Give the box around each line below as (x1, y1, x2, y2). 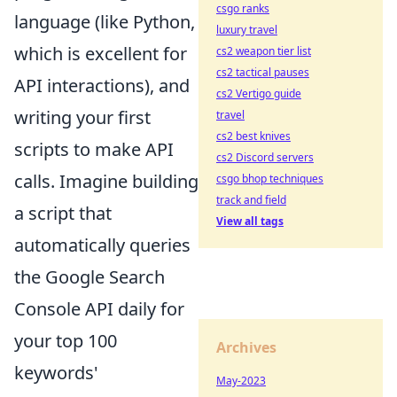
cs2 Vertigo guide (216, 86, 301, 101)
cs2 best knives (216, 128, 291, 144)
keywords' (14, 360, 98, 385)
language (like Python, (14, 9, 195, 34)
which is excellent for (14, 41, 187, 66)
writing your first (14, 105, 151, 129)
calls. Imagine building (14, 168, 198, 193)
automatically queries (14, 232, 191, 257)
